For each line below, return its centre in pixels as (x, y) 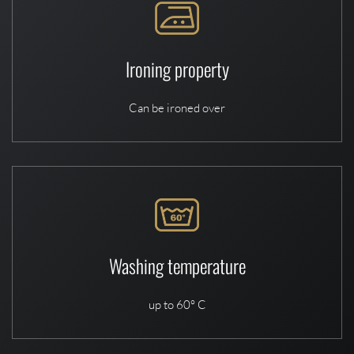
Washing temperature (177, 265)
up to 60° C (177, 304)
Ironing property (177, 68)
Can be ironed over (177, 107)
